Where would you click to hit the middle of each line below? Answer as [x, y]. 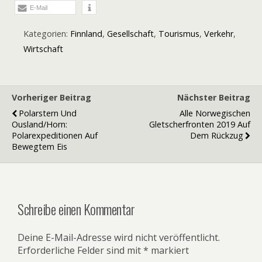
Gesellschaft [130, 34]
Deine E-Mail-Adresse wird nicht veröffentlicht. [119, 237]
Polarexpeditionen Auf [55, 135]
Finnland [86, 34]
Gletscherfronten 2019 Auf [200, 124]
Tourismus [179, 34]
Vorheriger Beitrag [51, 97]
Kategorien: [47, 34]
